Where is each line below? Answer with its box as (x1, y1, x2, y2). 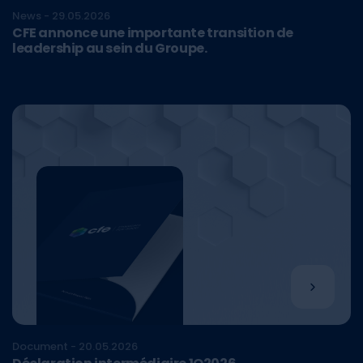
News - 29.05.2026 (12, 8, 110, 24)
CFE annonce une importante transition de (12, 23, 294, 43)
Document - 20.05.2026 (12, 338, 138, 354)
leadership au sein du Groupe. (12, 39, 207, 58)
